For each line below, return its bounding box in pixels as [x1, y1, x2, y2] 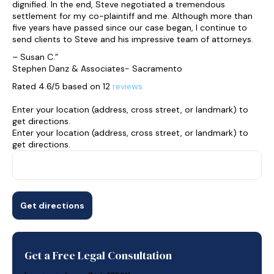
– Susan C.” [12, 51, 58, 62]
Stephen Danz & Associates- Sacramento [12, 63, 182, 74]
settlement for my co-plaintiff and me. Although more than [12, 10, 253, 21]
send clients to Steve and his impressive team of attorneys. [12, 34, 253, 45]
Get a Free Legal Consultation [24, 248, 172, 263]
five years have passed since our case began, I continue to [12, 22, 247, 33]
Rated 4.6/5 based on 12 [12, 81, 113, 92]
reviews [113, 81, 143, 92]
